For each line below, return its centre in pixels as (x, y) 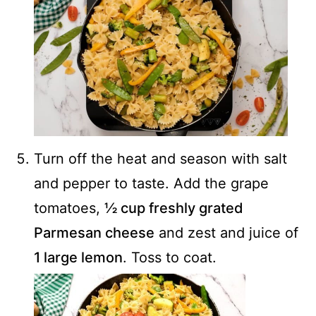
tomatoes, (69, 208)
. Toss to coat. (170, 258)
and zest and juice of (226, 233)
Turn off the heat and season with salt (160, 159)
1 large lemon (78, 258)
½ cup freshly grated (174, 208)
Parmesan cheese (94, 233)
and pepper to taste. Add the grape (151, 184)
